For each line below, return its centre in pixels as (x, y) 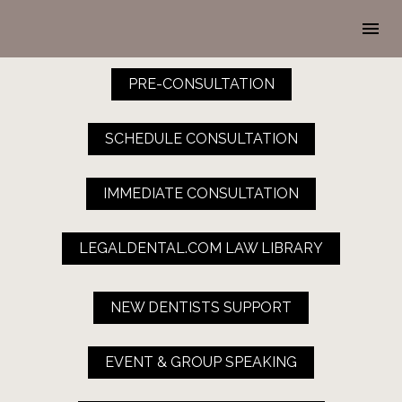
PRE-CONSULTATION (201, 84)
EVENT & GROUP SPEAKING (201, 362)
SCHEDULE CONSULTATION (201, 139)
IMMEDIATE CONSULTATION (201, 194)
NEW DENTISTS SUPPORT (201, 307)
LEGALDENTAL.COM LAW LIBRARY (201, 249)
